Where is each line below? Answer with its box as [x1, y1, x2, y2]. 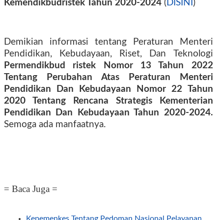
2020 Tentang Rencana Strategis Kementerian [4, 96, 213, 106]
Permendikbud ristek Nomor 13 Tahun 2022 [4, 61, 213, 70]
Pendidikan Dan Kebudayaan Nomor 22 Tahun [4, 84, 213, 94]
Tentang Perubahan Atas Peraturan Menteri [4, 73, 213, 82]
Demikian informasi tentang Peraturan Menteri [4, 37, 213, 47]
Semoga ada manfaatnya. [4, 120, 106, 129]
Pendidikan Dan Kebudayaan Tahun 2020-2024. [4, 108, 213, 117]
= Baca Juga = [4, 183, 57, 194]
